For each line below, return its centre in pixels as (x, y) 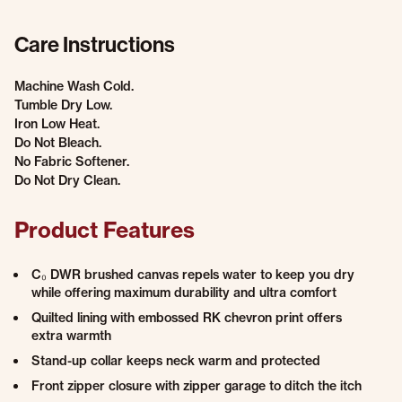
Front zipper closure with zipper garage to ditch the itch (197, 386)
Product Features (105, 230)
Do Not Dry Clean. (67, 180)
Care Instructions (95, 45)
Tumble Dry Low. (63, 105)
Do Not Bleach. (58, 143)
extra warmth (71, 336)
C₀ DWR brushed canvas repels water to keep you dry (193, 275)
